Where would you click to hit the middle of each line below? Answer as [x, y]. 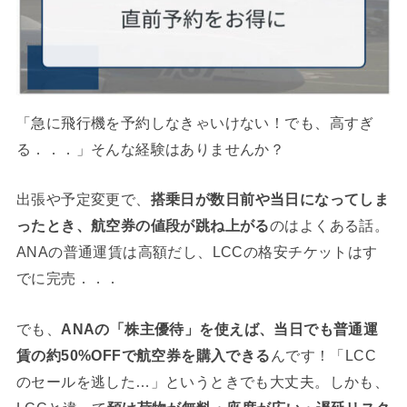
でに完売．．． [68, 278]
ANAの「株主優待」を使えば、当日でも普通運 [220, 328]
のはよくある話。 [329, 226]
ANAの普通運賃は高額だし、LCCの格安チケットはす [197, 252]
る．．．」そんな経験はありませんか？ [150, 149]
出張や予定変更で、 [83, 199]
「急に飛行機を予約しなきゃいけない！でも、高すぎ [195, 122]
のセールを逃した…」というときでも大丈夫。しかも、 [203, 381]
